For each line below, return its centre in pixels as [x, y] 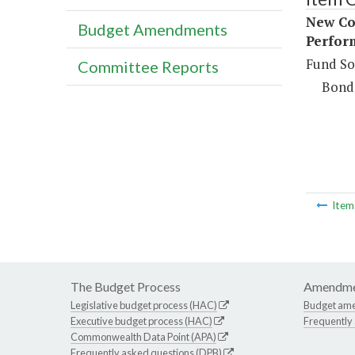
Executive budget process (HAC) [141, 321]
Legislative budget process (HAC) [144, 305]
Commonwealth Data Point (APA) [143, 337]
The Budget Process [126, 287]
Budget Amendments [153, 30]
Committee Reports [148, 67]
